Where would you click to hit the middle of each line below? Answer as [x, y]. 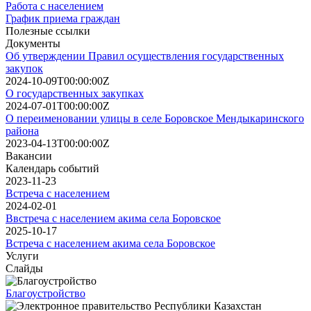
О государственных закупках [75, 93]
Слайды [24, 268]
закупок [24, 68]
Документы [33, 43]
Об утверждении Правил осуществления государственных [145, 56]
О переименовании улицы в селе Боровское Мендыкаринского [155, 118]
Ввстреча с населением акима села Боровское [113, 218]
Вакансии [29, 155]
